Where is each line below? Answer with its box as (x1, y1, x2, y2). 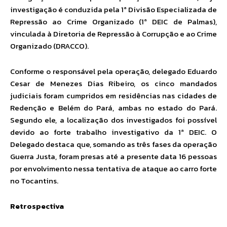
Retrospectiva (10, 200, 64, 212)
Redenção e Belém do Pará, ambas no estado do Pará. (10, 102, 217, 114)
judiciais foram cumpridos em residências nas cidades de (10, 90, 217, 102)
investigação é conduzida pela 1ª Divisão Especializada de (10, 4, 217, 16)
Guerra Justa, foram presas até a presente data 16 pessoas (10, 150, 217, 163)
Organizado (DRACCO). (10, 40, 89, 52)
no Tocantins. (10, 175, 58, 187)
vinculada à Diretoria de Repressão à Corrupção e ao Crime (10, 28, 217, 40)
